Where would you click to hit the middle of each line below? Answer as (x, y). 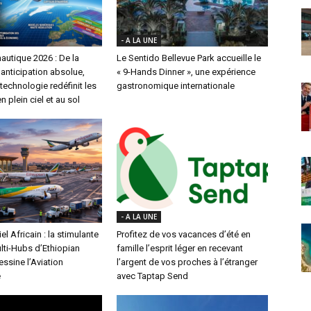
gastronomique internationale (176, 85)
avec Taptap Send (152, 276)
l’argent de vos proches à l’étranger (187, 262)
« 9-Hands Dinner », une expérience (186, 72)
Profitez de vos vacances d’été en (184, 234)
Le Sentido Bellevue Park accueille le (189, 58)
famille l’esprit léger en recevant (180, 248)
